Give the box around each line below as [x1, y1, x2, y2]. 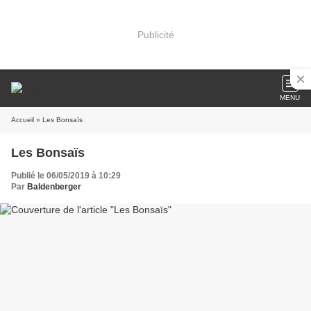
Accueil [11, 116, 34, 124]
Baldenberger [27, 182, 81, 192]
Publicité [137, 28, 174, 40]
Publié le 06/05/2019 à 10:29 [11, 171, 121, 180]
